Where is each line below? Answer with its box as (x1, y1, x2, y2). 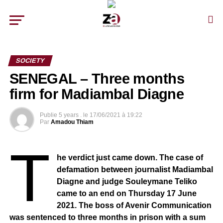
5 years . (58, 111, 82, 118)
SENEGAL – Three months (9, 71, 184, 87)
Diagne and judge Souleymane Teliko (57, 177, 198, 186)
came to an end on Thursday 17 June (57, 189, 197, 198)
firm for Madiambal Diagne (9, 86, 188, 102)
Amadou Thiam (50, 118, 94, 125)
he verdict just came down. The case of (57, 153, 204, 162)
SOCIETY (14, 57, 46, 64)
